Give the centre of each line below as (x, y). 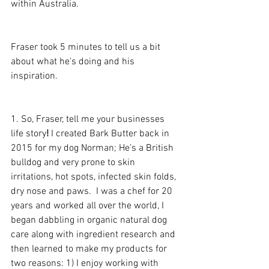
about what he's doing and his (74, 62)
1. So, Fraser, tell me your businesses (89, 119)
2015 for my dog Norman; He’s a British (93, 148)
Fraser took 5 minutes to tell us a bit (87, 47)
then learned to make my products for (90, 249)
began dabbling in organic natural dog (90, 220)
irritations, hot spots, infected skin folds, (95, 177)
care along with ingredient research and (94, 235)
